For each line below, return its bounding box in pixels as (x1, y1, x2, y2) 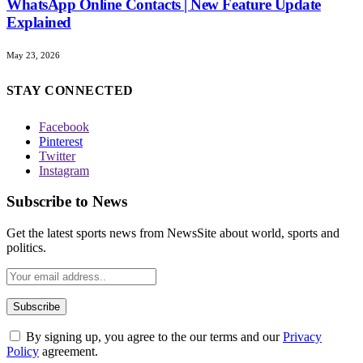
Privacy (283, 329, 322, 344)
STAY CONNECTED (6, 83, 134, 97)
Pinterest (39, 134, 83, 148)
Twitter (39, 148, 75, 163)
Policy (6, 344, 39, 358)
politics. (6, 240, 46, 254)
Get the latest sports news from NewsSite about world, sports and (6, 225, 340, 240)
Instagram (39, 163, 89, 177)
